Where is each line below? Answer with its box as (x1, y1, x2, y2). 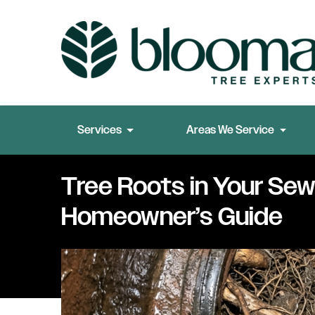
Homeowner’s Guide (61, 199, 283, 234)
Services (77, 122, 122, 138)
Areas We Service (186, 122, 275, 138)
